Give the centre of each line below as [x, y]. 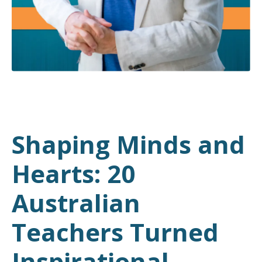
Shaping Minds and [128, 144]
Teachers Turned [115, 232]
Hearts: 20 [73, 173]
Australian [76, 202]
